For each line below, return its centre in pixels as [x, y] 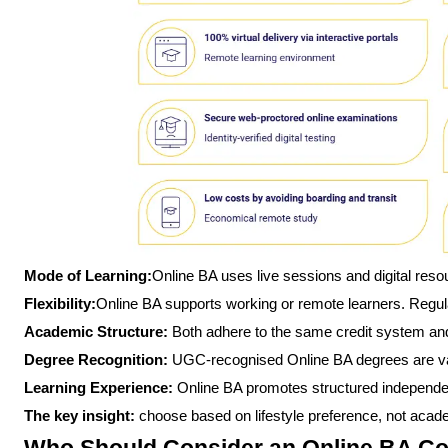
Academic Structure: [98, 332]
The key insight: [79, 416]
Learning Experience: [100, 388]
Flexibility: [60, 304]
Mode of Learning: [88, 276]
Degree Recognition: [98, 360]
